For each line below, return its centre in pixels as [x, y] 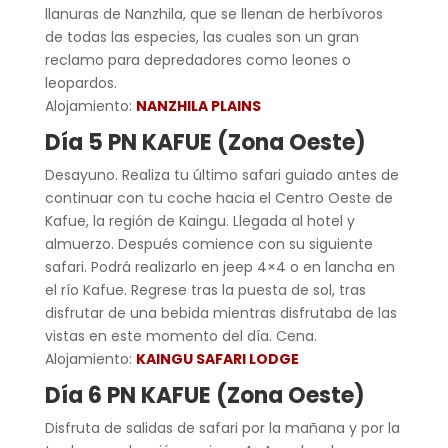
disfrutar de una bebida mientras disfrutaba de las [220, 312]
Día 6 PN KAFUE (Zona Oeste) [209, 395]
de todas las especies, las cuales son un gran [201, 36]
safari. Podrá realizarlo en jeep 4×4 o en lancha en [219, 266]
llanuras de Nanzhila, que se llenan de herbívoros [213, 13]
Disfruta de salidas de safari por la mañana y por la [222, 427]
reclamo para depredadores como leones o [197, 59]
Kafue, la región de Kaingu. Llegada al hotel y [199, 220]
